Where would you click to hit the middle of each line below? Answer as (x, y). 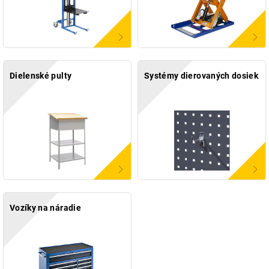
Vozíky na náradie (45, 208)
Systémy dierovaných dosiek (201, 76)
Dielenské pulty (41, 76)
